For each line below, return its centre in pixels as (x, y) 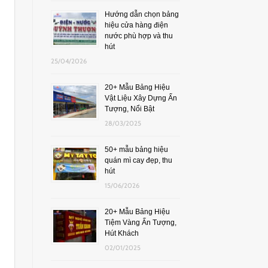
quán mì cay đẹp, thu (138, 160)
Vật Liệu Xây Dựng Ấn (141, 98)
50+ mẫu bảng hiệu (136, 149)
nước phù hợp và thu (138, 36)
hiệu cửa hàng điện (136, 25)
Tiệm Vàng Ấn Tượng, (140, 222)
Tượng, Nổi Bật (129, 109)
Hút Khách (121, 233)
